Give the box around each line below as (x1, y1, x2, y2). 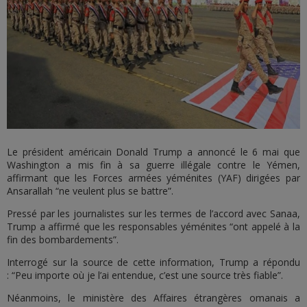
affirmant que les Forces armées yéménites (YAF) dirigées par (7, 171, 300, 184)
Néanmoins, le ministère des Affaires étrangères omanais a (7, 291, 300, 304)
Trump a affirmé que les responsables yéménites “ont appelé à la (7, 219, 300, 233)
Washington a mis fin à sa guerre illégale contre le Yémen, (7, 158, 300, 171)
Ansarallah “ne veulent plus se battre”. (7, 184, 173, 197)
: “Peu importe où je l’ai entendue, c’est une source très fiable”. (7, 268, 283, 282)
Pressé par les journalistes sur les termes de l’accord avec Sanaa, (7, 206, 300, 220)
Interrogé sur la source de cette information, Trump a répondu (7, 255, 300, 269)
